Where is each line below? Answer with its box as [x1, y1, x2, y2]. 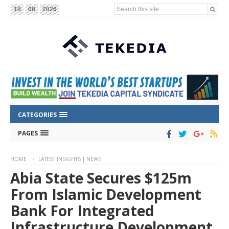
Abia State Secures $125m [10, 168, 192, 188]
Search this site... [117, 5, 164, 12]
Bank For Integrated [10, 201, 154, 221]
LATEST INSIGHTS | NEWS [38, 155, 101, 163]
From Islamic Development [10, 185, 201, 204]
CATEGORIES [18, 110, 58, 120]
